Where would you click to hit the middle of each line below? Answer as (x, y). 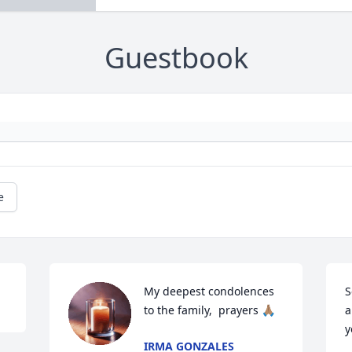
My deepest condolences (209, 291)
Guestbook (176, 58)
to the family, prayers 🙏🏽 (210, 310)
